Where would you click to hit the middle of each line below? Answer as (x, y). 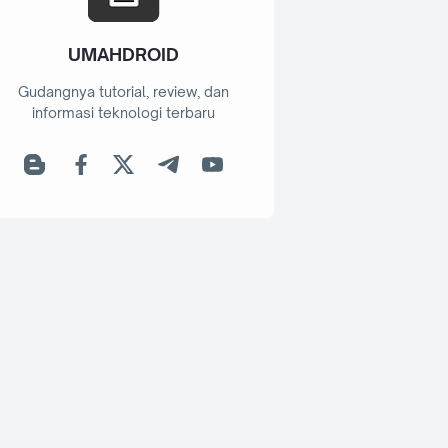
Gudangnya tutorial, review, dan (123, 92)
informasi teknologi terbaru (123, 113)
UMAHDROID (123, 54)
